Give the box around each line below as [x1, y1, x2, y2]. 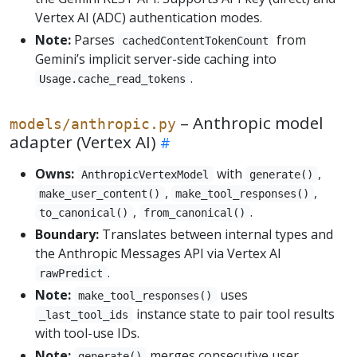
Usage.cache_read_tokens [39, 72, 186, 85]
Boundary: [35, 225, 99, 243]
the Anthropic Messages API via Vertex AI [35, 244, 281, 262]
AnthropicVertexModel [81, 167, 210, 181]
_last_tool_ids [39, 308, 129, 321]
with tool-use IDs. [35, 324, 139, 342]
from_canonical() [143, 206, 246, 219]
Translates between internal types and [99, 225, 333, 243]
